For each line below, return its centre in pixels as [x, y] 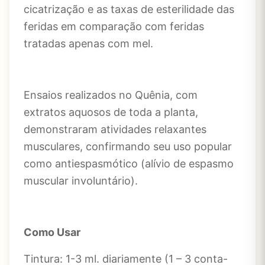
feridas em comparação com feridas [114, 26]
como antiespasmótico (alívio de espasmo [129, 164]
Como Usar [52, 232]
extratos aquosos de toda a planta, [111, 112]
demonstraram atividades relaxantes [115, 129]
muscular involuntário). [81, 181]
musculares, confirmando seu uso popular [128, 146]
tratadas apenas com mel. [88, 43]
